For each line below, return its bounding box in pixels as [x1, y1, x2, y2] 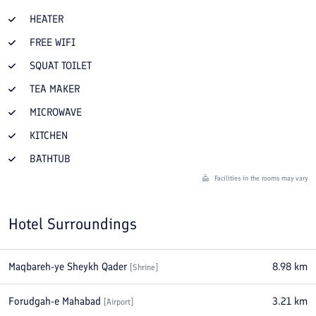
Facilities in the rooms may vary [212, 174, 308, 183]
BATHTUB [30, 152, 71, 165]
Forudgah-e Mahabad [8, 295, 101, 308]
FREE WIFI [30, 36, 75, 49]
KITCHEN [30, 129, 68, 142]
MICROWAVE [30, 106, 82, 119]
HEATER [30, 13, 63, 25]
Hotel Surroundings [8, 214, 137, 233]
